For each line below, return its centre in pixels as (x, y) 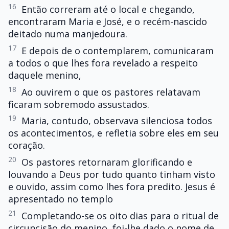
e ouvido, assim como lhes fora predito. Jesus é (112, 187)
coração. (27, 145)
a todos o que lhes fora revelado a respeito (103, 63)
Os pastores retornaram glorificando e (107, 162)
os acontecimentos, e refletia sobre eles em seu (113, 133)
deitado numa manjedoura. (68, 33)
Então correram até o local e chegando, (108, 9)
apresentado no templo (61, 199)
